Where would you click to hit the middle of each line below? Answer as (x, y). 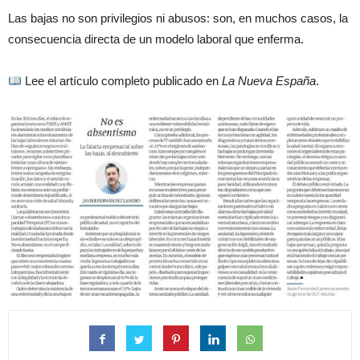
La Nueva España (269, 81)
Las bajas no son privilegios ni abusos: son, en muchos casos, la (178, 18)
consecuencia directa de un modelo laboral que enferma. (156, 39)
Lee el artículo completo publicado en (122, 81)
